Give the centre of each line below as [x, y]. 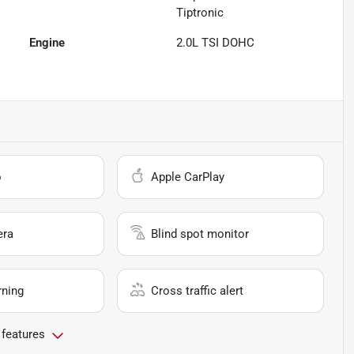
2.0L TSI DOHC [216, 43]
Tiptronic [200, 13]
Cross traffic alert [198, 291]
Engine [47, 43]
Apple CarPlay [188, 177]
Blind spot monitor [200, 234]
